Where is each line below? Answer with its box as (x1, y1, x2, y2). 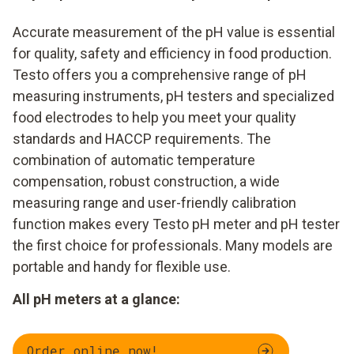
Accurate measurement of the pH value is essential (13, 23, 335, 40)
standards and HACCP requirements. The (13, 130, 271, 147)
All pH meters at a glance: (13, 290, 180, 307)
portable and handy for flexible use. (13, 258, 231, 275)
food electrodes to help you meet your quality (13, 108, 296, 126)
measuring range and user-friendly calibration (13, 194, 296, 211)
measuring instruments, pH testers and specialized (13, 87, 334, 104)
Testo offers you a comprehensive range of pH (13, 66, 307, 83)
